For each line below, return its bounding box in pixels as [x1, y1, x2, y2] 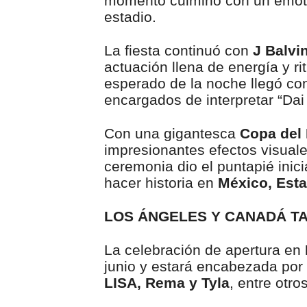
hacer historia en [104, 175, 214, 191]
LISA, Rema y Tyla [104, 275, 230, 291]
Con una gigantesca [104, 125, 240, 141]
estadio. [104, 9, 156, 25]
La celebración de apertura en [104, 242, 305, 258]
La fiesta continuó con [104, 42, 253, 58]
